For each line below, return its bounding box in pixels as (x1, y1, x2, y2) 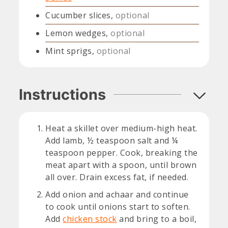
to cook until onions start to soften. (45, 201, 190, 213)
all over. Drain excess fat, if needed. (45, 172, 189, 183)
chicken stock (63, 213, 117, 225)
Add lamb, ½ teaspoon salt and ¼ (45, 135, 178, 147)
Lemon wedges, (45, 27, 108, 39)
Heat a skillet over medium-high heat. (45, 123, 197, 134)
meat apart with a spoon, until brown (45, 159, 197, 171)
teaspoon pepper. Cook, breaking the (45, 147, 198, 159)
